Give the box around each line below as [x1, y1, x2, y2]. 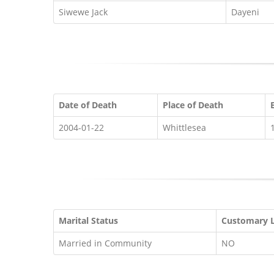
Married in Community [59, 237, 152, 249]
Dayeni [231, 6, 259, 18]
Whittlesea [163, 122, 206, 133]
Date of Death [59, 99, 117, 111]
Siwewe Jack [59, 6, 108, 18]
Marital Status [59, 215, 118, 226]
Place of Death [163, 99, 223, 111]
